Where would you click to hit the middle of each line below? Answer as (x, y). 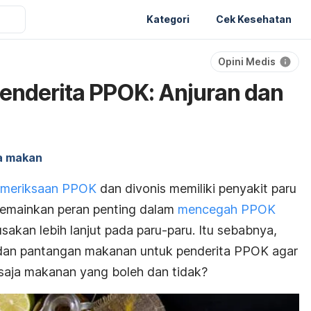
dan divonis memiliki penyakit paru (196, 188)
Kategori (168, 19)
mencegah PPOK (227, 209)
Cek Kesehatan (254, 19)
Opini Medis (247, 61)
